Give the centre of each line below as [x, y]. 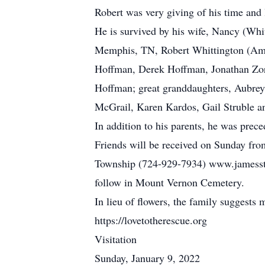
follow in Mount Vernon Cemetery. [169, 182]
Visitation [116, 239]
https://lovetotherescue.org [151, 220]
